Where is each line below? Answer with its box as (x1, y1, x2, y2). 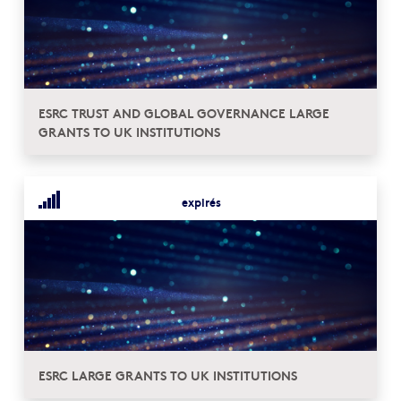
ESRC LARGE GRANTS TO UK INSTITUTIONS (38, 365, 297, 385)
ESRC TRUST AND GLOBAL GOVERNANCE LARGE (38, 103, 329, 123)
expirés (182, 193, 222, 210)
